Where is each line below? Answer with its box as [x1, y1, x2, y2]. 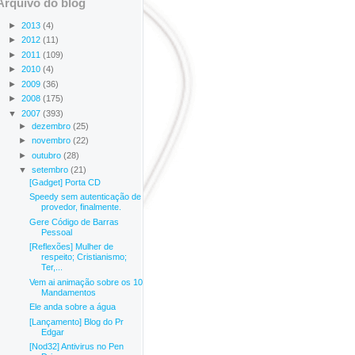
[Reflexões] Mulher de [29, 242, 114, 252]
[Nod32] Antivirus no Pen [29, 342, 124, 352]
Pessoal [41, 227, 73, 237]
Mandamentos [41, 287, 97, 297]
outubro [32, 150, 64, 160]
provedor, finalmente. [41, 202, 122, 212]
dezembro [32, 120, 74, 131]
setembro [32, 165, 71, 174]
